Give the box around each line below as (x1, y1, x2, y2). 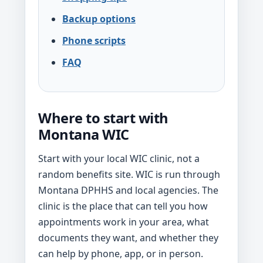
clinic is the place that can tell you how (38, 200, 208, 213)
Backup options (62, 12, 136, 25)
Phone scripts (62, 34, 126, 47)
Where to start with (38, 109, 169, 127)
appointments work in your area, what (38, 215, 209, 228)
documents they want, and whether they (38, 231, 218, 244)
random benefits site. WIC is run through (38, 168, 220, 181)
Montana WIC (38, 125, 129, 144)
